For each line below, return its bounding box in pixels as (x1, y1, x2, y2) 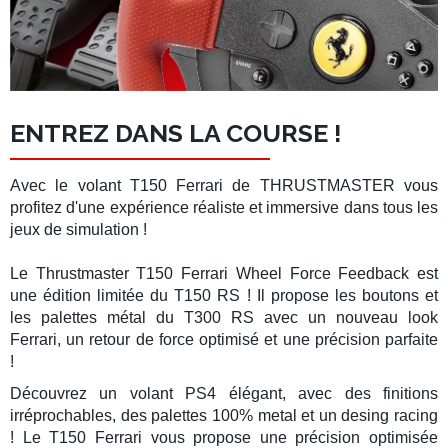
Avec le (10, 176, 78, 194)
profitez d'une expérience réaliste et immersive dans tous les (10, 198, 438, 216)
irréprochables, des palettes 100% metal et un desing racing (10, 406, 438, 424)
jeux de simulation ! (10, 220, 151, 238)
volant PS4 (129, 384, 217, 402)
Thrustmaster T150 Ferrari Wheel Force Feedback (35, 264, 418, 282)
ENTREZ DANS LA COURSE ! (10, 117, 348, 148)
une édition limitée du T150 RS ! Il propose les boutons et (10, 286, 438, 304)
